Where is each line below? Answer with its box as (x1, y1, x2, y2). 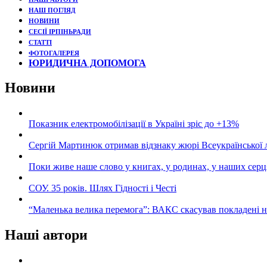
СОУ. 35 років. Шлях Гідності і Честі (29, 183, 176, 194)
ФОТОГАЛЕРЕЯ (29, 49, 79, 57)
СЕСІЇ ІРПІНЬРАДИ (29, 28, 91, 35)
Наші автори (5, 227, 88, 243)
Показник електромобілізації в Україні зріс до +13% (29, 119, 239, 129)
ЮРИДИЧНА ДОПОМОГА (29, 57, 146, 68)
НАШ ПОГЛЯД (29, 7, 76, 14)
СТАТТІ (29, 39, 52, 46)
